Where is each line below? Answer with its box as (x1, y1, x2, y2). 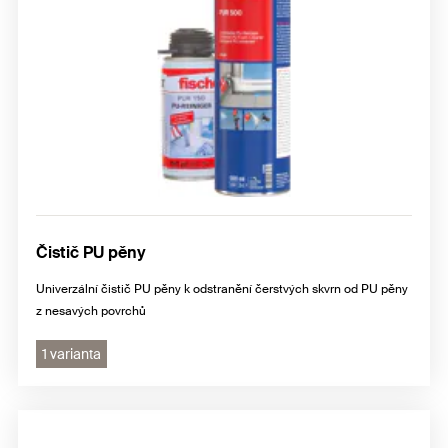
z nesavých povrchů (36, 302, 146, 319)
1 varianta (42, 344, 101, 363)
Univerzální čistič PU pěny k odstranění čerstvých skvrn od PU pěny (36, 280, 408, 297)
